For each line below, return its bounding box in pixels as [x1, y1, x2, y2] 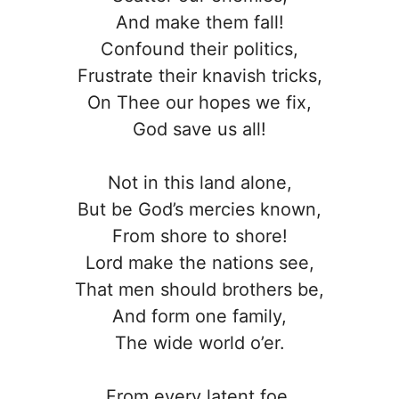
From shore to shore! [111, 225, 288, 248]
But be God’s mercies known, [77, 199, 322, 221]
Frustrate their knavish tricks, [77, 65, 322, 87]
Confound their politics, [101, 38, 298, 61]
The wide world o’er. [114, 332, 285, 354]
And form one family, [112, 305, 287, 328]
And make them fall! [115, 12, 284, 34]
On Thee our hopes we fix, [87, 92, 312, 114]
